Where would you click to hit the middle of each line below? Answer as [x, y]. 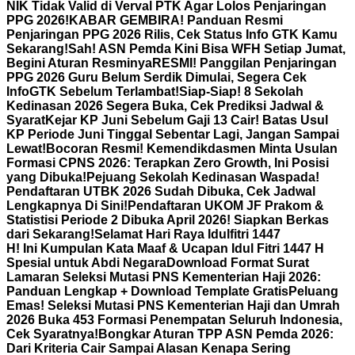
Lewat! [26, 149]
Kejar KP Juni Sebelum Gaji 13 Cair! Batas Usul [187, 120]
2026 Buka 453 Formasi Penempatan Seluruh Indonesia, [174, 320]
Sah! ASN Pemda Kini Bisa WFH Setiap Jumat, [207, 49]
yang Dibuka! [46, 177]
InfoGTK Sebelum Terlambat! [93, 92]
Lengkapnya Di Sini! [67, 206]
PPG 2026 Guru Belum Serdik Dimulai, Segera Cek [157, 77]
